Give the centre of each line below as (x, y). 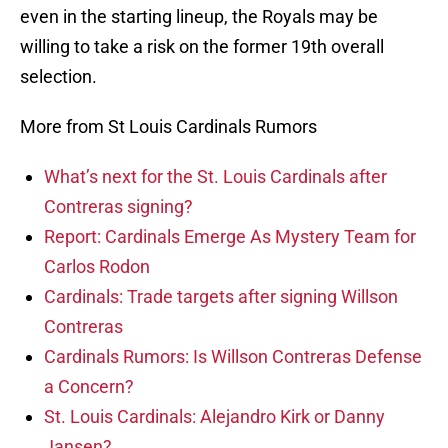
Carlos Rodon (97, 267)
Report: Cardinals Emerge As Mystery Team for (230, 237)
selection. (58, 77)
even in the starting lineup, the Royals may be (199, 17)
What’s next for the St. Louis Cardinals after (215, 177)
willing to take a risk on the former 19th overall (202, 47)
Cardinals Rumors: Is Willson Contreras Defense (233, 357)
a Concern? (89, 387)
